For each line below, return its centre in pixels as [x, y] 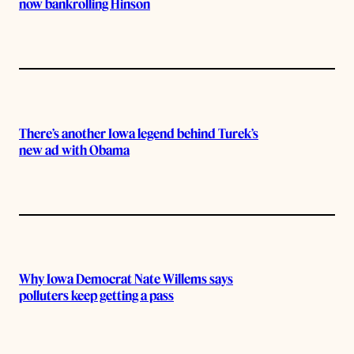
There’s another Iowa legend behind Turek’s [139, 133]
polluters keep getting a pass [96, 296]
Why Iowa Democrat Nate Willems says [126, 279]
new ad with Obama [74, 150]
